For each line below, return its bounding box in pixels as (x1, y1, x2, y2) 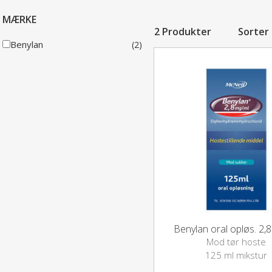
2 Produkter (154, 25, 214, 38)
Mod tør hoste (206, 235, 267, 248)
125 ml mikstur (205, 248, 268, 261)
